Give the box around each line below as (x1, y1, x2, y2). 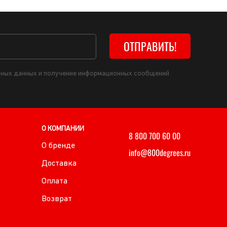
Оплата (42, 177, 68, 185)
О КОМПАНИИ (42, 125, 85, 133)
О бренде (42, 142, 75, 150)
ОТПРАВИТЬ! (123, 37, 177, 54)
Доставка (42, 160, 77, 168)
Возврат (42, 195, 72, 203)
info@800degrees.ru (128, 146, 191, 159)
